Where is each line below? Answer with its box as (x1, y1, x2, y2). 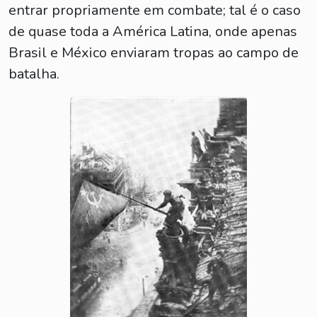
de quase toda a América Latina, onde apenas (8, 22, 297, 41)
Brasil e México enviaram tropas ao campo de (8, 43, 299, 62)
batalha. (8, 64, 59, 83)
